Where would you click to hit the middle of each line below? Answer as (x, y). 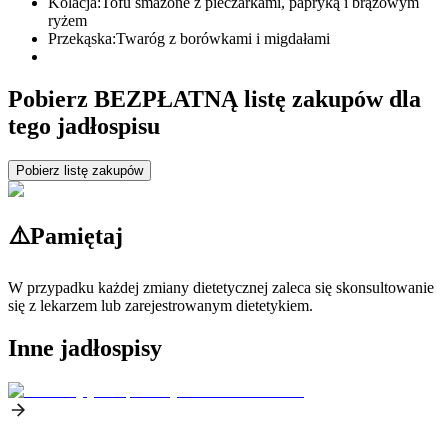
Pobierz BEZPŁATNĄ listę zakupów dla (214, 98)
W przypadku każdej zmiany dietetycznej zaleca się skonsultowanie (221, 288)
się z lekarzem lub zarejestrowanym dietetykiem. (160, 306)
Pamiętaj (76, 236)
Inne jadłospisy (85, 348)
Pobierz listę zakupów (79, 170)
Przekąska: (82, 38)
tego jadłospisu (84, 125)
